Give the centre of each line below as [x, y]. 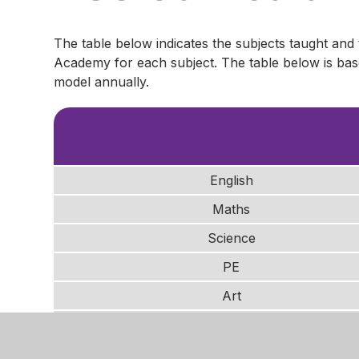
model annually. [102, 81]
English [231, 180]
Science [231, 238]
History [232, 324]
